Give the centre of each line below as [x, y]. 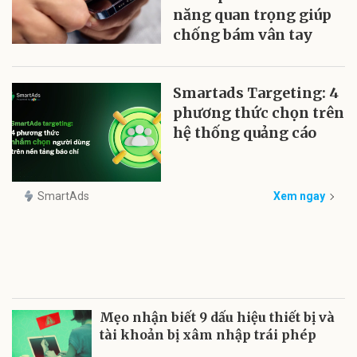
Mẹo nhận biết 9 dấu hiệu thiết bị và [217, 317]
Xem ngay [299, 196]
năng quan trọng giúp [253, 14]
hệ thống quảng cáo [245, 132]
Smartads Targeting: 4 [256, 92]
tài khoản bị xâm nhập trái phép [208, 334]
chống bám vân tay [243, 34]
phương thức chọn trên [259, 112]
